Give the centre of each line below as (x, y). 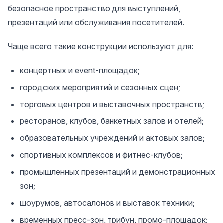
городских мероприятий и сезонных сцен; (100, 87)
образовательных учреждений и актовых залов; (112, 138)
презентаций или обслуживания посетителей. (96, 22)
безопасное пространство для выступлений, (94, 8)
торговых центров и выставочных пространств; (112, 104)
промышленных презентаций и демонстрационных (117, 172)
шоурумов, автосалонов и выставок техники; (107, 203)
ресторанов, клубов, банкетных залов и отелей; (112, 121)
